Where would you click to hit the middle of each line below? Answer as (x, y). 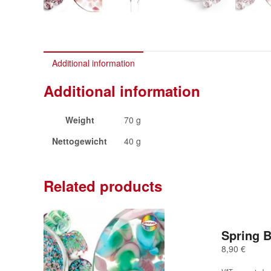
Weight (80, 119)
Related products (103, 185)
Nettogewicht (80, 141)
